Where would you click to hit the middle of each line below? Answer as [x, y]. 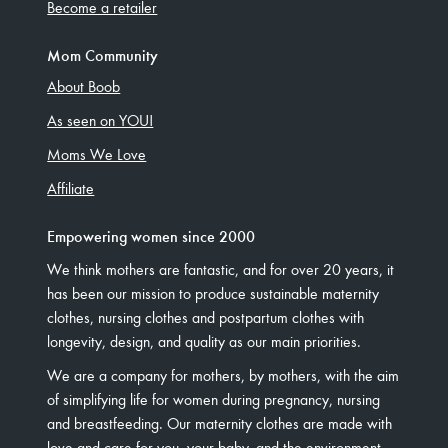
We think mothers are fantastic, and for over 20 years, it [221, 268]
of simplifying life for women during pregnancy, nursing [214, 398]
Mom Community [103, 54]
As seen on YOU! [100, 119]
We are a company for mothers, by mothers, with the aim [223, 374]
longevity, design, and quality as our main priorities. [204, 340]
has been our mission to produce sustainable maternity [213, 292]
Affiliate [71, 187]
